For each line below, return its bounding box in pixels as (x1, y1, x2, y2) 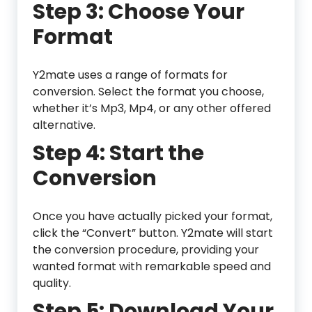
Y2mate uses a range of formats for (33, 67, 228, 84)
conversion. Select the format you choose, (33, 84, 264, 100)
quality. (33, 275, 71, 292)
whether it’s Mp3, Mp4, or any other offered (33, 100, 271, 117)
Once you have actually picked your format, (33, 208, 272, 225)
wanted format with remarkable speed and (33, 258, 271, 275)
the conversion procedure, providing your (33, 242, 259, 258)
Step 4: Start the (33, 139, 204, 169)
